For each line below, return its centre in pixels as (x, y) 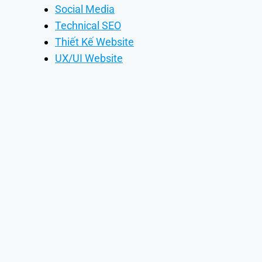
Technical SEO (88, 25)
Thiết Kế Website (94, 42)
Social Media (85, 9)
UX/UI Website (89, 58)
